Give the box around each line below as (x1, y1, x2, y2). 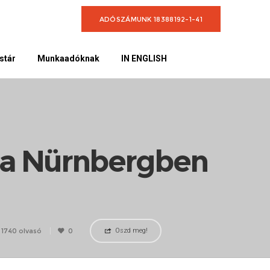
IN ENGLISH (121, 54, 168, 63)
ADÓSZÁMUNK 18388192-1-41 (99, 14, 202, 24)
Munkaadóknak (37, 54, 100, 63)
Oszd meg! (115, 227, 148, 234)
